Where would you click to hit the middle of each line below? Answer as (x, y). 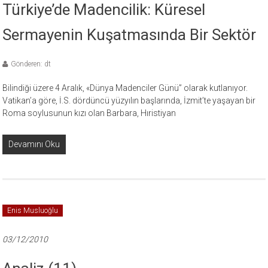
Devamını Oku (34, 144)
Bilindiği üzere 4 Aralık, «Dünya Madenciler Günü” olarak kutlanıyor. (125, 88)
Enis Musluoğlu (33, 211)
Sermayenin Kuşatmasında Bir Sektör (130, 35)
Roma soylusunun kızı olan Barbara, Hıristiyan (89, 113)
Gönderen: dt (31, 64)
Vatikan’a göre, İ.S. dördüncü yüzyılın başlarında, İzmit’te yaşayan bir (129, 100)
